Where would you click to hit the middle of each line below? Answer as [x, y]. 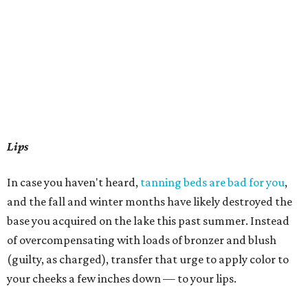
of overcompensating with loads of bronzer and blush [142, 240]
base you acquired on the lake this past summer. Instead [148, 221]
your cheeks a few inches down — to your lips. [122, 278]
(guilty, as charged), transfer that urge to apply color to [148, 259]
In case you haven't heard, [74, 182]
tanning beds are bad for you [212, 182]
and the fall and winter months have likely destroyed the [150, 201]
